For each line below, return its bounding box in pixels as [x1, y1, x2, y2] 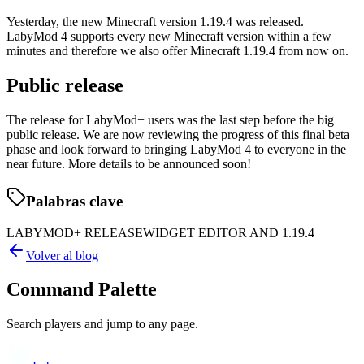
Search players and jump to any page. [6, 317, 198, 331]
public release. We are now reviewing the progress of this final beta [6, 128, 349, 142]
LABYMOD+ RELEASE [6, 225, 143, 240]
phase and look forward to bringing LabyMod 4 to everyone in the [6, 142, 346, 157]
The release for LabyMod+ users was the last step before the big [6, 113, 334, 128]
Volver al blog [26, 248, 98, 262]
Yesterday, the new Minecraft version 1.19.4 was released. [6, 15, 304, 29]
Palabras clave [26, 192, 123, 210]
